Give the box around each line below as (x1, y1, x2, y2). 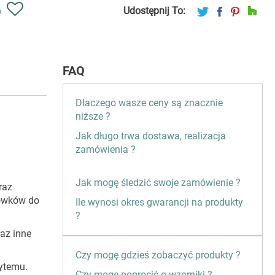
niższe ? (76, 110, 110, 123)
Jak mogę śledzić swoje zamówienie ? (76, 177, 241, 189)
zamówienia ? (76, 144, 136, 156)
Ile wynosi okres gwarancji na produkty (76, 196, 243, 209)
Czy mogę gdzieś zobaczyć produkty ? (76, 249, 241, 261)
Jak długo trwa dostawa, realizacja (76, 130, 226, 142)
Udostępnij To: (123, 5, 185, 17)
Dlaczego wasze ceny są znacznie (76, 97, 223, 109)
